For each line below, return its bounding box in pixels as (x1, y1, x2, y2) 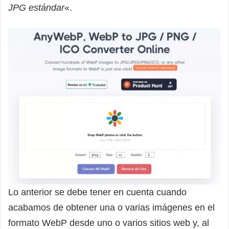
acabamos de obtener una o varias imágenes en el (8, 202, 215, 213)
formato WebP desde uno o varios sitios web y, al (8, 217, 209, 228)
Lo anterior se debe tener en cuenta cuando (8, 187, 187, 197)
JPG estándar (8, 2, 64, 13)
